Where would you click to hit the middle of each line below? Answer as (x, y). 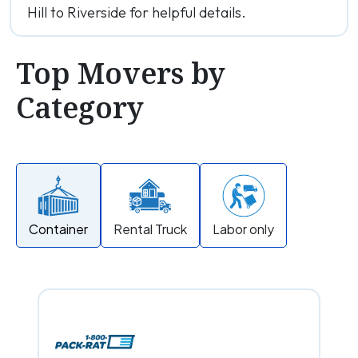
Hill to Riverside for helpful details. (137, 12)
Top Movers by (121, 73)
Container (58, 229)
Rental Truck (150, 229)
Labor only (243, 229)
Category (80, 107)
